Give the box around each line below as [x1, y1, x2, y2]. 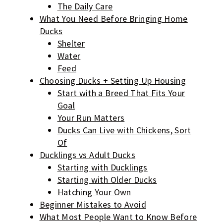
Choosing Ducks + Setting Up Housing [39, 75, 186, 87]
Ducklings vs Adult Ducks [39, 149, 136, 161]
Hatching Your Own [57, 186, 131, 198]
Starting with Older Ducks [57, 174, 157, 186]
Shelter [57, 38, 85, 50]
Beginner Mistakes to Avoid [39, 199, 146, 211]
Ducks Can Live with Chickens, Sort [57, 124, 191, 136]
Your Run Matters [57, 112, 125, 124]
